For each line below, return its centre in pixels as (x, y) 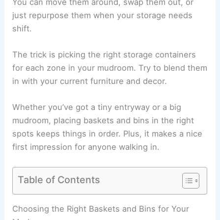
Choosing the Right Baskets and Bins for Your (101, 208)
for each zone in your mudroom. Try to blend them (110, 68)
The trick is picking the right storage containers (104, 55)
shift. (22, 28)
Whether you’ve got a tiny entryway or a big (97, 107)
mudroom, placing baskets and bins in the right (103, 121)
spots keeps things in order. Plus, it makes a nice (108, 134)
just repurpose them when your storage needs (103, 15)
